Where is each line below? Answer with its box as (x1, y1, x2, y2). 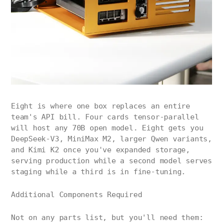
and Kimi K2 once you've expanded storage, (11, 145, 190, 155)
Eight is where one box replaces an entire (11, 102, 190, 111)
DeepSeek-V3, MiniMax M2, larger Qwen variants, (11, 134, 212, 144)
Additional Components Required (11, 190, 142, 200)
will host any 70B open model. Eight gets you (11, 123, 204, 133)
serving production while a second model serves (11, 156, 212, 166)
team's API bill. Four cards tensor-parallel (11, 112, 199, 122)
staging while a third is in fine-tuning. (11, 167, 186, 177)
